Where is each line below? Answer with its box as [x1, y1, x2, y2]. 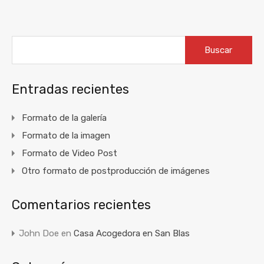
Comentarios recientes [12, 196, 151, 213]
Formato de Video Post [22, 147, 117, 159]
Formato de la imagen [22, 130, 110, 141]
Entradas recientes [12, 81, 129, 97]
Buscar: [184, 35, 214, 46]
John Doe [19, 227, 59, 239]
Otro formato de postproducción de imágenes [22, 165, 210, 176]
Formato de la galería [22, 112, 107, 123]
